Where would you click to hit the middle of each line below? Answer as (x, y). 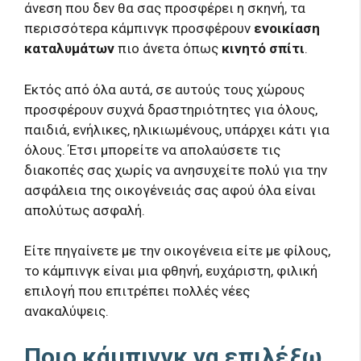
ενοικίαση (287, 29)
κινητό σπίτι (263, 49)
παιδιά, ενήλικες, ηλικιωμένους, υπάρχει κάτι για (177, 129)
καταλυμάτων (69, 49)
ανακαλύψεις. (66, 311)
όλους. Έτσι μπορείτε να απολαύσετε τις (152, 149)
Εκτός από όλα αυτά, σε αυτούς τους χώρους (164, 89)
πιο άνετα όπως (168, 49)
